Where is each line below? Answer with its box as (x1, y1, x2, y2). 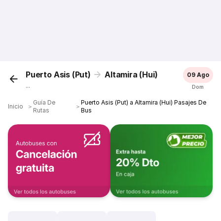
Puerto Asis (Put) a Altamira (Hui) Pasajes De (81, 99, 207, 106)
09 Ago (186, 71, 209, 78)
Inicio (8, 103, 24, 110)
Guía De (33, 99, 56, 106)
